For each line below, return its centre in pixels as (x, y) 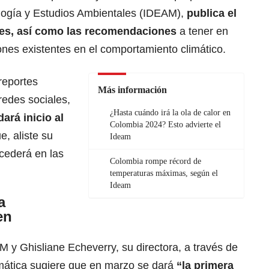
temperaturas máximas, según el (164, 174)
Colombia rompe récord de (156, 162)
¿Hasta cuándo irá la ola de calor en (170, 113)
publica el (212, 14)
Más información (132, 90)
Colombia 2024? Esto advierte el (165, 125)
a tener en (204, 32)
